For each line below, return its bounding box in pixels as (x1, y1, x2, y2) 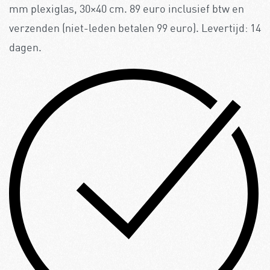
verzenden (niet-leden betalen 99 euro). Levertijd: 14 (9, 21, 261, 35)
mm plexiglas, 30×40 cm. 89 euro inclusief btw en (9, 2, 244, 16)
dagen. (9, 40, 42, 54)
